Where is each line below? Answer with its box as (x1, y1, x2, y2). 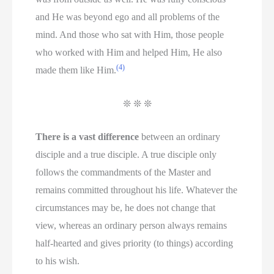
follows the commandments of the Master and (35, 167, 212, 178)
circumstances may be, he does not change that (35, 202, 216, 213)
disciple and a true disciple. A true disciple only (35, 149, 217, 160)
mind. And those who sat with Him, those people (35, 29, 224, 40)
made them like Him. (35, 65, 117, 76)
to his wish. (35, 256, 80, 267)
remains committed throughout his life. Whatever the (35, 185, 238, 196)
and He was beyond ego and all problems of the (35, 12, 220, 23)
